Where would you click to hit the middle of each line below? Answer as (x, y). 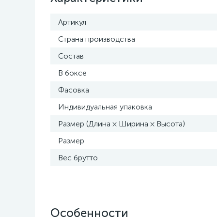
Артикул (72, 22)
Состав (71, 56)
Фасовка (74, 90)
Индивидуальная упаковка (105, 107)
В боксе (72, 73)
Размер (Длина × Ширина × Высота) (122, 124)
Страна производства (97, 39)
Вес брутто (78, 158)
